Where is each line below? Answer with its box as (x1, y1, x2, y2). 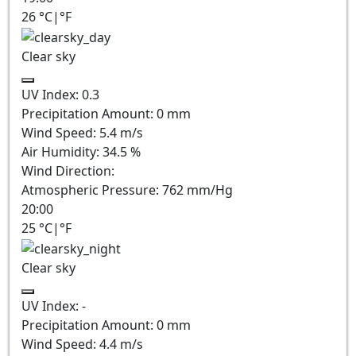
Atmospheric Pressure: (21, 180, 162, 199)
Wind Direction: (21, 161, 114, 180)
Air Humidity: (21, 142, 103, 161)
